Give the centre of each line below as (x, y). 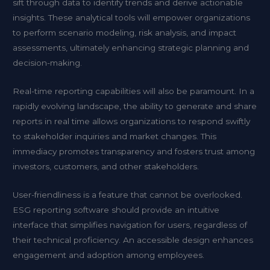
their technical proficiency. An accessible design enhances (133, 240)
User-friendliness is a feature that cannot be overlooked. (128, 194)
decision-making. (48, 63)
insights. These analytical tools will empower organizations (132, 18)
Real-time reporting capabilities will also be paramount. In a (134, 91)
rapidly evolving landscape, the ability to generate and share (135, 106)
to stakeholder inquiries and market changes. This (115, 137)
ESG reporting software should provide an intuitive (116, 209)
